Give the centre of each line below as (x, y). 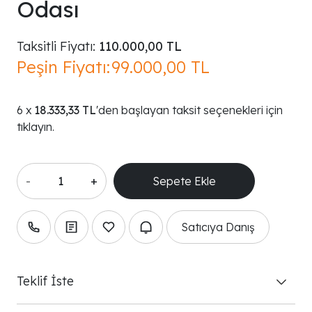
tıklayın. (36, 126)
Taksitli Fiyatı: (56, 46)
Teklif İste (45, 281)
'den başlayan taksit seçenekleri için (189, 110)
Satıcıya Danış (218, 227)
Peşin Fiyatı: (63, 67)
